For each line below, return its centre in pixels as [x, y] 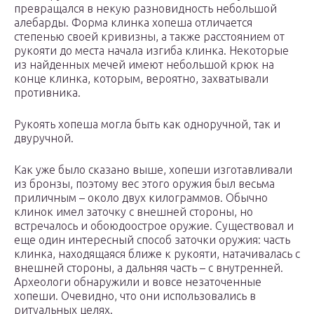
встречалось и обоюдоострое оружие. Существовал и [154, 226]
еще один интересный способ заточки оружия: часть [152, 240]
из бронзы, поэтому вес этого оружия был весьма [144, 184]
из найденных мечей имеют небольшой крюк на [144, 65]
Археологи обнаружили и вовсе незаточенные [138, 282]
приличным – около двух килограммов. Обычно [141, 198]
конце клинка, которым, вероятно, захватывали [141, 79]
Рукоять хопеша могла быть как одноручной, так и [147, 124]
